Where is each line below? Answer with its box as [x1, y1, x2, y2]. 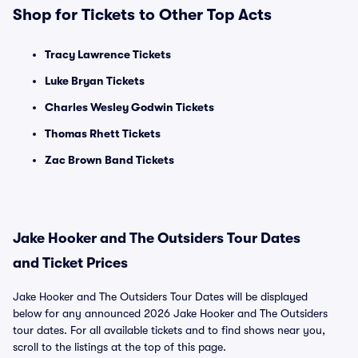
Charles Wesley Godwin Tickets [45, 101, 214, 113]
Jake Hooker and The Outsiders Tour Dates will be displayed [13, 290, 308, 303]
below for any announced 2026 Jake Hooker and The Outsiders [13, 307, 328, 320]
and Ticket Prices [13, 255, 128, 271]
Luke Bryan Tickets [45, 74, 145, 87]
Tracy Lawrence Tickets [45, 48, 171, 61]
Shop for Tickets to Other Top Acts [13, 6, 272, 24]
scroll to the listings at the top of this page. [13, 340, 226, 353]
